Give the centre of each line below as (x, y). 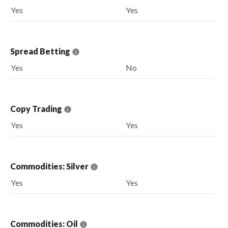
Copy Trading (37, 108)
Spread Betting (41, 51)
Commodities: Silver (50, 166)
